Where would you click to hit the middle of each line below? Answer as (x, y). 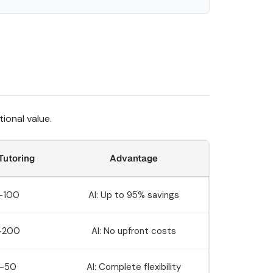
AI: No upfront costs (133, 231)
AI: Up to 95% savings (133, 195)
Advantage (133, 158)
